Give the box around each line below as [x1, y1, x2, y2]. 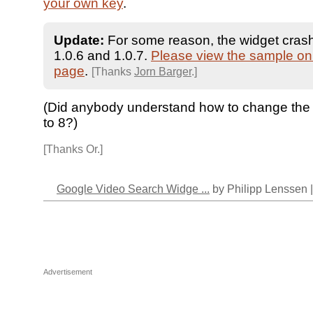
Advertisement [43, 268, 92, 277]
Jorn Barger [134, 64, 191, 78]
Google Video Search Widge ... [57, 182, 210, 196]
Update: [54, 32, 104, 48]
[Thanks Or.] [43, 143, 103, 156]
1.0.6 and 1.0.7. [54, 48, 151, 63]
